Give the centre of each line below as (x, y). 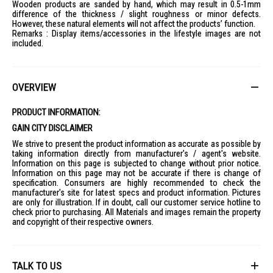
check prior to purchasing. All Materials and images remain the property (136, 212)
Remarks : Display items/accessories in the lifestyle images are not (136, 34)
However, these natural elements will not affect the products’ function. (134, 24)
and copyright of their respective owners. (83, 222)
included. (28, 43)
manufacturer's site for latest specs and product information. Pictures (136, 193)
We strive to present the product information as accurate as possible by (136, 144)
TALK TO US (37, 266)
